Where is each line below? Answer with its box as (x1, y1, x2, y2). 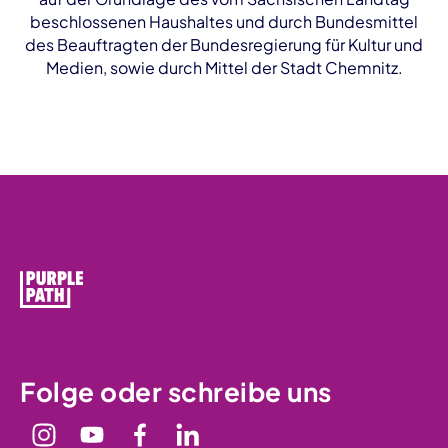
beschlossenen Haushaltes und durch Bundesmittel (30, 11, 418, 33)
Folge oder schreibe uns (20, 374, 332, 408)
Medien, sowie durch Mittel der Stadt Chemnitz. (45, 57, 403, 79)
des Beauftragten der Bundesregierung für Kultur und (25, 34, 423, 56)
